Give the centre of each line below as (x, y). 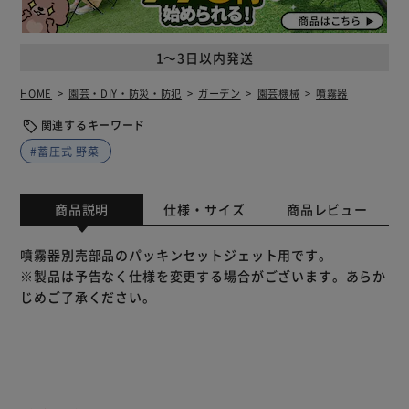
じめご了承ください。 (88, 297)
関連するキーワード (93, 125)
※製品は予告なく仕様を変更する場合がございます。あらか (204, 276)
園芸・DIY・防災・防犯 (125, 94)
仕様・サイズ (204, 210)
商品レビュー (327, 210)
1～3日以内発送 (204, 57)
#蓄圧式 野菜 (65, 152)
